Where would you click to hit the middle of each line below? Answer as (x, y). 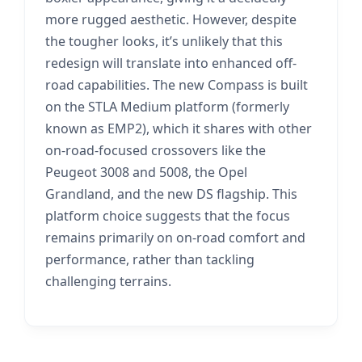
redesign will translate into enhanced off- (171, 63)
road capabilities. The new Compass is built (177, 85)
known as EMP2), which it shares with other (179, 128)
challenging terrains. (108, 281)
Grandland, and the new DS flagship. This (171, 194)
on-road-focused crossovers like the (156, 150)
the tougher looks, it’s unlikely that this (164, 41)
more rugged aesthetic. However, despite (171, 19)
